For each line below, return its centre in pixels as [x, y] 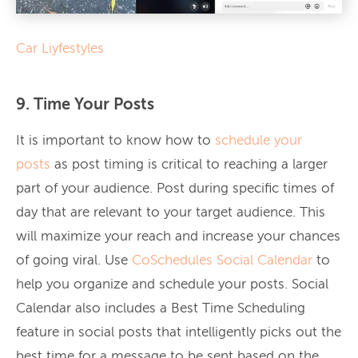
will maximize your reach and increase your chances [178, 237]
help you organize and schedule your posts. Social [172, 285]
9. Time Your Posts [85, 106]
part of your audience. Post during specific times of [175, 189]
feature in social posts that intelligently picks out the [179, 333]
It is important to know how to [115, 141]
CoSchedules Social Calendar [222, 261]
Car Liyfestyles [60, 50]
